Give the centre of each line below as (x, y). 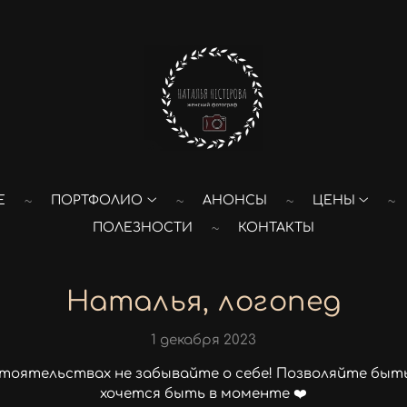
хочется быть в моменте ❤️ (203, 393)
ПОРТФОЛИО (97, 200)
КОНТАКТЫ (276, 227)
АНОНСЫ (234, 200)
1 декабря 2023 (203, 340)
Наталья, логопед (203, 302)
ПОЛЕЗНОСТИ (143, 227)
